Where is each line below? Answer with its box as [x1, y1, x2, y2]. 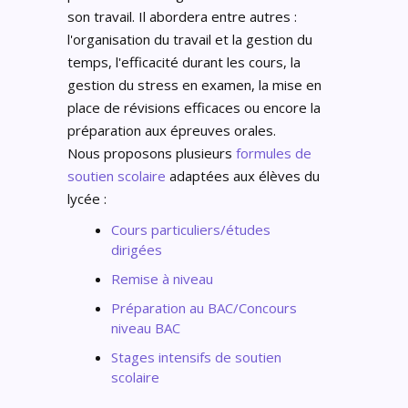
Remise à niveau [111, 270, 213, 288]
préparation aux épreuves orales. [67, 121, 276, 139]
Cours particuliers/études [111, 220, 270, 239]
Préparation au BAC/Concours [111, 299, 297, 317]
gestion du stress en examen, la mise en [67, 76, 321, 94]
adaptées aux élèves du [166, 167, 320, 185]
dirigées [111, 240, 162, 259]
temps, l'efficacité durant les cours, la [67, 53, 301, 71]
